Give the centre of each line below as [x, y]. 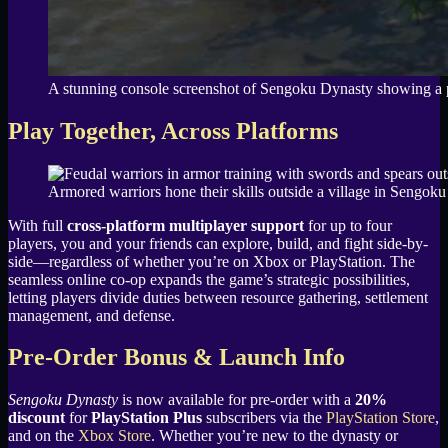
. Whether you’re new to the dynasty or [274, 436]
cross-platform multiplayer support [185, 225]
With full [37, 225]
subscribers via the [264, 418]
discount [36, 418]
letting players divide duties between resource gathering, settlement [218, 297]
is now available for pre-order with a [236, 400]
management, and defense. [91, 315]
